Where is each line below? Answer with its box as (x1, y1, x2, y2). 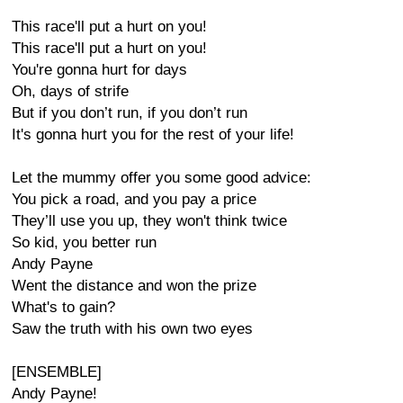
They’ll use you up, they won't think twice (12, 212, 287, 229)
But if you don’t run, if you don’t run (12, 104, 247, 121)
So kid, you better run (12, 234, 157, 251)
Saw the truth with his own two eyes (12, 320, 253, 337)
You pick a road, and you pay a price (12, 191, 256, 208)
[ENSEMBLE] (12, 363, 102, 381)
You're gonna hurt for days (12, 61, 187, 78)
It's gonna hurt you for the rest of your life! (12, 126, 294, 143)
